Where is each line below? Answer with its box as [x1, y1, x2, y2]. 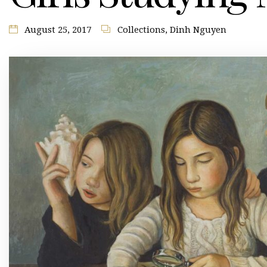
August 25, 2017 [24, 24, 92, 35]
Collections [117, 24, 165, 35]
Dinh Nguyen [169, 24, 226, 35]
